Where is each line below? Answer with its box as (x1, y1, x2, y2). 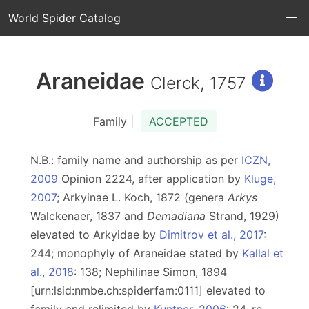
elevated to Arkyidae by (30, 228, 159, 241)
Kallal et (242, 246, 283, 260)
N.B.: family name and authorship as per (30, 153, 241, 167)
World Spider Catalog (8, 11, 121, 25)
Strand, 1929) (206, 209, 279, 223)
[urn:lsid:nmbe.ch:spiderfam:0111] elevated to (30, 283, 266, 297)
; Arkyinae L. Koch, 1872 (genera (57, 190, 228, 204)
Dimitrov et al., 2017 (159, 228, 263, 241)
